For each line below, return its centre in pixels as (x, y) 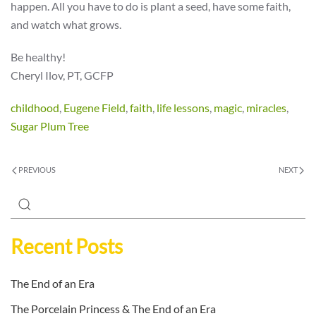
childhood (35, 108)
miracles (266, 108)
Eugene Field (95, 108)
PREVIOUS (36, 170)
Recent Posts (67, 246)
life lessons (183, 108)
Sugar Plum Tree (50, 126)
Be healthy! (38, 57)
